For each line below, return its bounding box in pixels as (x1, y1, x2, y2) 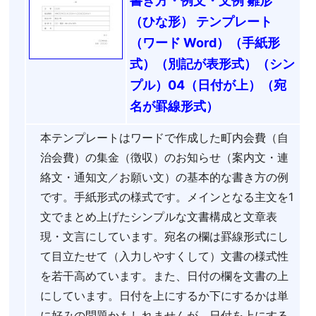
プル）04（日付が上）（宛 (130, 77, 286, 92)
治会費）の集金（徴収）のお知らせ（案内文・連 (40, 150, 288, 164)
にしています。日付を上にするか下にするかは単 (40, 288, 288, 303)
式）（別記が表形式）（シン (130, 56, 295, 71)
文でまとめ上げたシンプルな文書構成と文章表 (40, 209, 277, 224)
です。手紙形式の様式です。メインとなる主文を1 (40, 189, 293, 204)
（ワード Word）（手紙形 (130, 35, 280, 50)
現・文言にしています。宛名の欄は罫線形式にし (40, 229, 288, 243)
